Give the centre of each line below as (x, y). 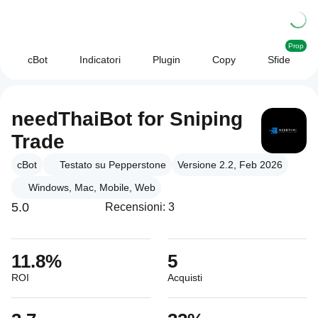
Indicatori (100, 60)
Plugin (166, 60)
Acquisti (185, 278)
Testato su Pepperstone (113, 165)
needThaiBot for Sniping (127, 119)
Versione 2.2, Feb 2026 (230, 165)
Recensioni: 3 (140, 207)
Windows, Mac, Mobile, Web (92, 187)
